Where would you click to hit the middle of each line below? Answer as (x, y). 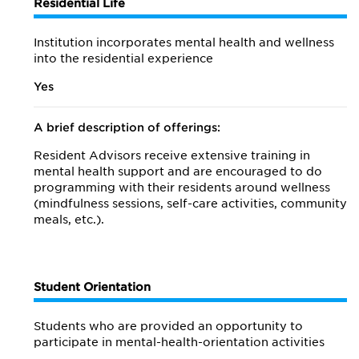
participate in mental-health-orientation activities (179, 342)
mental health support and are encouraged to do (178, 171)
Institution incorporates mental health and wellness (184, 42)
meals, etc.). (69, 220)
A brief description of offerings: (127, 127)
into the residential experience (123, 58)
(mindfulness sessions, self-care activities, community (190, 204)
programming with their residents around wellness (182, 188)
